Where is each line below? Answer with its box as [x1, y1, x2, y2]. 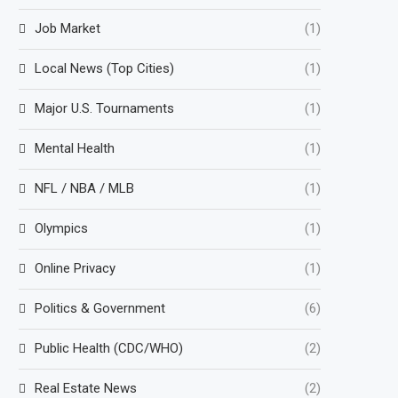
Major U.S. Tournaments [35, 99, 174, 116]
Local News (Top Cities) [35, 60, 174, 76]
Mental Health [35, 139, 115, 156]
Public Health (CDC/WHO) [35, 339, 183, 356]
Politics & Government [35, 299, 165, 316]
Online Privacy [35, 259, 115, 276]
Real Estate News [35, 379, 137, 396]
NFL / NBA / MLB [35, 179, 134, 196]
